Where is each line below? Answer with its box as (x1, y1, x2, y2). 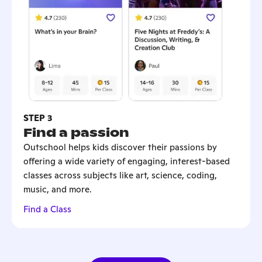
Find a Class (23, 203, 71, 215)
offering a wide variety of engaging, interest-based (23, 155, 230, 167)
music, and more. (23, 183, 92, 195)
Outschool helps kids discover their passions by (23, 141, 217, 153)
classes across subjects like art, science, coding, (23, 169, 217, 181)
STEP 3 (23, 112, 52, 123)
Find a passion (23, 125, 129, 140)
